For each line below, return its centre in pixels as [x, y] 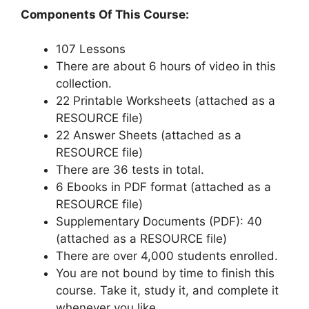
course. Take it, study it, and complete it [167, 291]
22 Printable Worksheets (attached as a [166, 101]
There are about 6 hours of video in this [166, 67]
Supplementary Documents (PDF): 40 [159, 222]
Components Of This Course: [105, 14]
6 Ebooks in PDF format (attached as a [163, 187]
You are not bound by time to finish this [165, 273]
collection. [84, 84]
